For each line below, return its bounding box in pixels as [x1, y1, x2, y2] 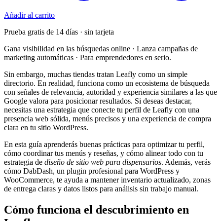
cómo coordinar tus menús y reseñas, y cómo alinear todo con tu [4, 149, 203, 158]
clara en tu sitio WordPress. [4, 123, 88, 132]
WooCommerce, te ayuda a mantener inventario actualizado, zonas [4, 176, 211, 184]
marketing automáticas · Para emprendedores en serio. [4, 53, 171, 62]
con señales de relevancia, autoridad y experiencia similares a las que [4, 88, 217, 97]
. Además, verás [161, 158, 211, 167]
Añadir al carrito [4, 11, 55, 20]
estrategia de [4, 158, 44, 167]
